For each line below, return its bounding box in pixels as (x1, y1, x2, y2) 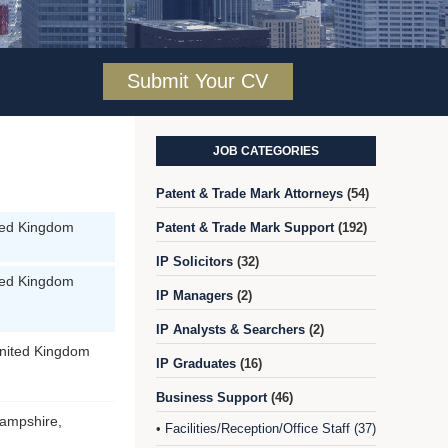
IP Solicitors (156, 253, 233, 269)
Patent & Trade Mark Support (156, 219, 334, 235)
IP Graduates (156, 355, 236, 371)
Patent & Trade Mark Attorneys (156, 185, 343, 201)
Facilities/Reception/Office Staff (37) (165, 420, 376, 436)
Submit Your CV (127, 69, 268, 92)
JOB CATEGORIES (213, 143, 319, 158)
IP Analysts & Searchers (156, 321, 305, 337)
